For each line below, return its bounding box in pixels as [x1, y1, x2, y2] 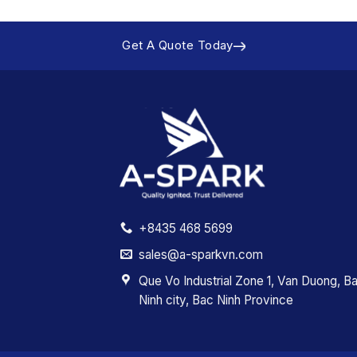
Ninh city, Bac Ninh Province [138, 292, 293, 308]
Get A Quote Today [122, 38, 233, 53]
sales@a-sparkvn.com [138, 247, 263, 263]
